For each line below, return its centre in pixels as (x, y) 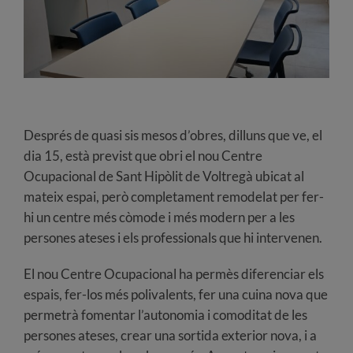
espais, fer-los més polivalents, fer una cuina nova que (176, 294)
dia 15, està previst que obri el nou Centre (143, 155)
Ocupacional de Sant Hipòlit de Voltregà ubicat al (164, 176)
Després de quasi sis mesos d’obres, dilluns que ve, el (173, 135)
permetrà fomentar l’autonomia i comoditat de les (165, 314)
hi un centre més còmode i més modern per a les (159, 217)
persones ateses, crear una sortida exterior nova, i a (170, 335)
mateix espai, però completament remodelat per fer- (174, 196)
